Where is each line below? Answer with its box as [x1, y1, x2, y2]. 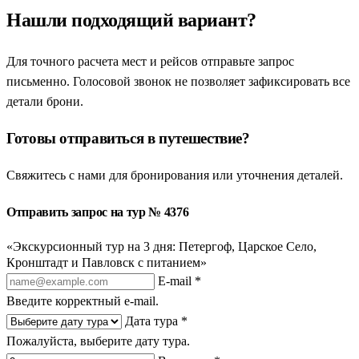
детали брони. [6, 95, 83, 109]
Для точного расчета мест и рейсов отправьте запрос [6, 54, 294, 69]
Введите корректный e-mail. [6, 294, 159, 309]
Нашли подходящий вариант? [6, 10, 256, 31]
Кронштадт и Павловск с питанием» [6, 256, 207, 270]
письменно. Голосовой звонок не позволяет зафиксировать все [6, 75, 350, 89]
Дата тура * [125, 314, 188, 329]
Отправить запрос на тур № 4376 [6, 204, 189, 219]
